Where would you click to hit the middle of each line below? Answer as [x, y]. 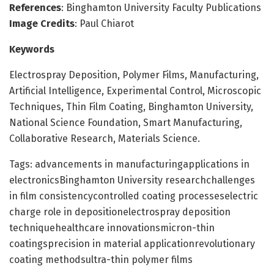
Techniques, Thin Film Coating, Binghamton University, [131, 106]
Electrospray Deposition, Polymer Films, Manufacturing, [134, 75]
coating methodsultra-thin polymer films [101, 259]
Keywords [32, 49]
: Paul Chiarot [104, 23]
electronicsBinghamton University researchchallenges [132, 180]
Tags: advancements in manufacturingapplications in [129, 164]
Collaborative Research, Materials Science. [105, 138]
